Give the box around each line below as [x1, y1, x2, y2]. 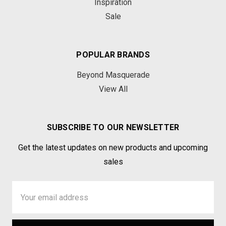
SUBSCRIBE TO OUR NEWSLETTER [46, 123, 180, 132]
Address [12, 194, 44, 204]
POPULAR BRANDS [76, 50, 150, 60]
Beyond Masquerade [76, 70, 150, 80]
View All [98, 84, 128, 94]
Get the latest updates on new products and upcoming [18, 143, 208, 152]
